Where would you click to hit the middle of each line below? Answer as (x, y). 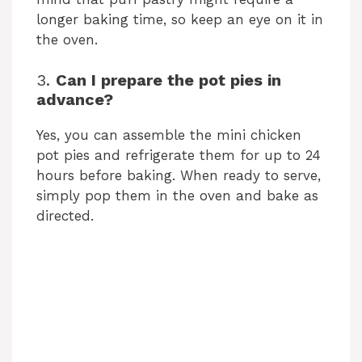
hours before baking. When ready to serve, (179, 176)
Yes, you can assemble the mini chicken (169, 135)
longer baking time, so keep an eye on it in (180, 19)
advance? (75, 100)
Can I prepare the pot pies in (168, 80)
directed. (65, 216)
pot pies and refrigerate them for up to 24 (179, 156)
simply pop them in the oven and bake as (177, 196)
